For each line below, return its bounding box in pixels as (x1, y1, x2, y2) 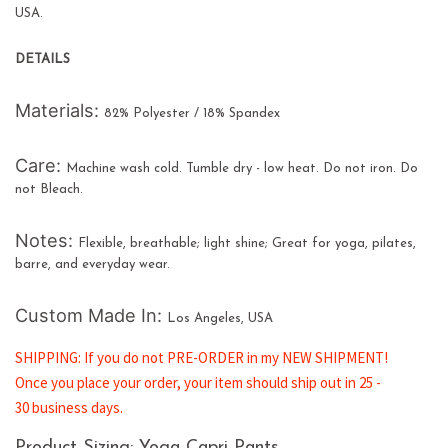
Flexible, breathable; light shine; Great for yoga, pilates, (78, 236, 416, 250)
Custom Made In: (15, 303, 167, 326)
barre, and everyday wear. (15, 257, 170, 271)
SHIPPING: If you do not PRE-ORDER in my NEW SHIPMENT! (15, 347, 388, 367)
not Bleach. (15, 182, 83, 196)
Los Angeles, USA (167, 311, 273, 325)
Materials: (15, 98, 104, 121)
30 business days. (15, 397, 123, 417)
